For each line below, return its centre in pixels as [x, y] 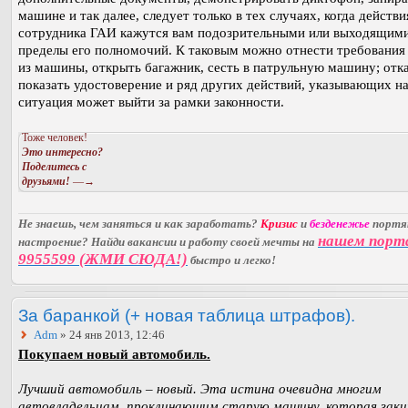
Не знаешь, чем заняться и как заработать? [139, 224]
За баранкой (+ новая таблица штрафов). [187, 316]
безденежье [340, 224]
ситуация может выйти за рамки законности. [151, 102]
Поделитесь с [54, 166]
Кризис [279, 224]
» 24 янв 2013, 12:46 [111, 335]
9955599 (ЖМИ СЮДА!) [103, 260]
